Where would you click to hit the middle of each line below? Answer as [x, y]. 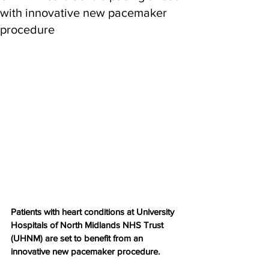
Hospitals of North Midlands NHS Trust [88, 225]
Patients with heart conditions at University [94, 212]
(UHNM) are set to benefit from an [78, 238]
